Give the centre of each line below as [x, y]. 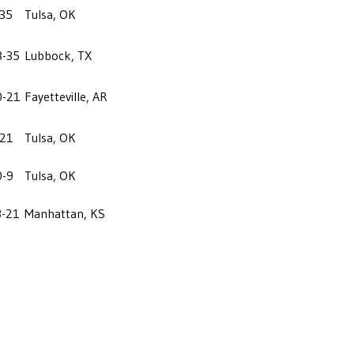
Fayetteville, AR [66, 96]
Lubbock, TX [58, 55]
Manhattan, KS [65, 213]
